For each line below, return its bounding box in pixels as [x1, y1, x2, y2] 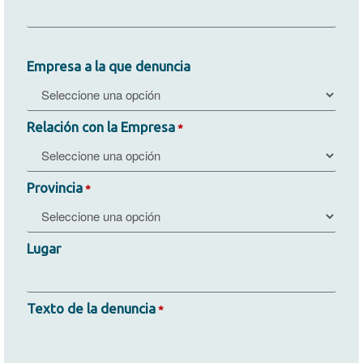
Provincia [27, 179, 83, 195]
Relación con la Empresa [27, 118, 175, 135]
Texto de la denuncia [27, 301, 156, 317]
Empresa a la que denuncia [27, 58, 190, 75]
